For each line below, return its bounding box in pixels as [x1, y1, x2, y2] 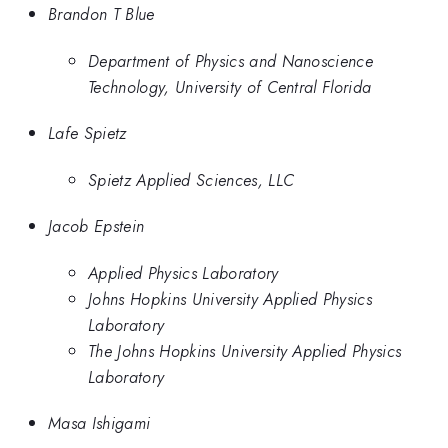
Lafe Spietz [48, 121, 127, 146]
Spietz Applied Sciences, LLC [88, 167, 295, 192]
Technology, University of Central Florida [88, 74, 372, 99]
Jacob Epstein [48, 214, 145, 239]
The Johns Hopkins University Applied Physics [88, 338, 402, 363]
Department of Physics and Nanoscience [88, 48, 374, 73]
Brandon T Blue [48, 2, 155, 27]
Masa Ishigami [48, 411, 151, 436]
